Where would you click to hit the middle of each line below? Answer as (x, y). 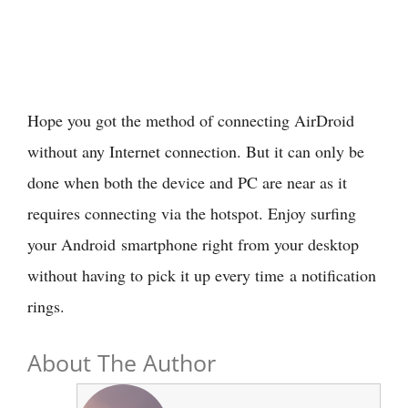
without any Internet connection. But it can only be (196, 152)
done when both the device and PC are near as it (187, 183)
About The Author (122, 363)
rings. (46, 306)
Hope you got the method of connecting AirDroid (191, 121)
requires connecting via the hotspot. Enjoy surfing (192, 214)
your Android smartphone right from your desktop (193, 245)
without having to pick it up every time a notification (202, 275)
